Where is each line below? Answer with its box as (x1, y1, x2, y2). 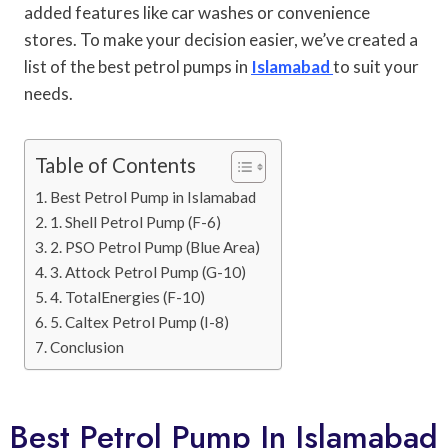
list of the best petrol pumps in (24, 55, 251, 77)
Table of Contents (35, 152, 196, 177)
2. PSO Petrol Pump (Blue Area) (50, 237, 261, 256)
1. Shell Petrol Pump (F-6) (50, 212, 222, 231)
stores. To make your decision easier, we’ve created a (24, 28, 418, 50)
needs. (24, 82, 73, 104)
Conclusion (50, 337, 125, 356)
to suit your (333, 55, 419, 77)
